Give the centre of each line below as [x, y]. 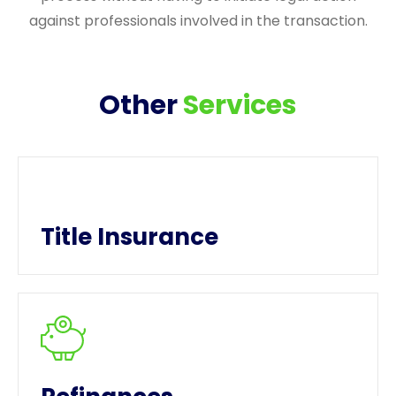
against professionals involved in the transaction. [198, 20]
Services [240, 106]
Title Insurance [129, 237]
